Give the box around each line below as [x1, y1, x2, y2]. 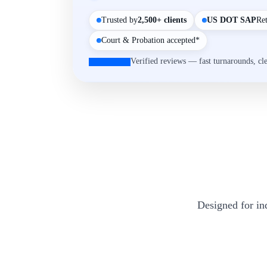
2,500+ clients [138, 15, 187, 24]
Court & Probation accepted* [101, 36, 200, 45]
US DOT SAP [207, 15, 256, 24]
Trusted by [101, 15, 138, 24]
